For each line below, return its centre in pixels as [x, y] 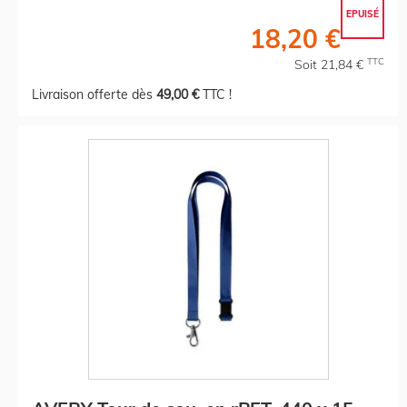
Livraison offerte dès [94, 94]
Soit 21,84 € [331, 64]
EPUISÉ [362, 14]
